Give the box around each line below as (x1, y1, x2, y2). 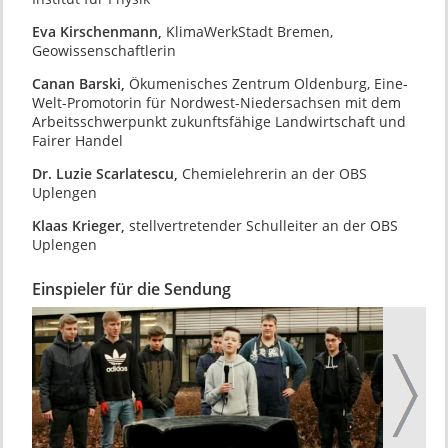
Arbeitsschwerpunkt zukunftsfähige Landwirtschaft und (31, 111, 406, 131)
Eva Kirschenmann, (31, 21, 166, 41)
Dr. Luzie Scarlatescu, (31, 164, 182, 184)
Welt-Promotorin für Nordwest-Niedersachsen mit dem (31, 92, 401, 112)
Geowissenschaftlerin (31, 40, 176, 60)
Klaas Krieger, (31, 216, 129, 236)
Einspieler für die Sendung (31, 278, 231, 301)
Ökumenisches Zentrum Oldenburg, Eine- (128, 73, 408, 93)
